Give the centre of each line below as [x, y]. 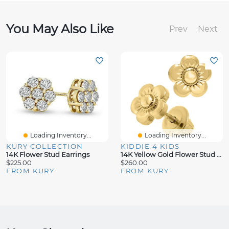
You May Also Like [60, 29]
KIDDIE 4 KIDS [150, 146]
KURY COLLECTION [45, 146]
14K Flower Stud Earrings [48, 154]
